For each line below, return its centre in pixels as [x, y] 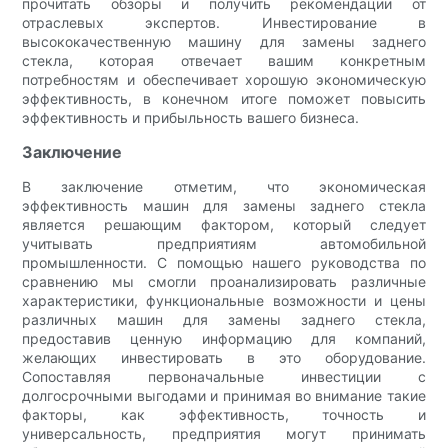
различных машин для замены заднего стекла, [224, 319]
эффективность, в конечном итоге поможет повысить [224, 98]
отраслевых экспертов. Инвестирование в [224, 22]
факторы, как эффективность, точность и [224, 414]
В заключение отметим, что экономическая [224, 186]
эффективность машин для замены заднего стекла [224, 205]
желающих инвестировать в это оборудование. [224, 357]
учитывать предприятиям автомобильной [224, 243]
